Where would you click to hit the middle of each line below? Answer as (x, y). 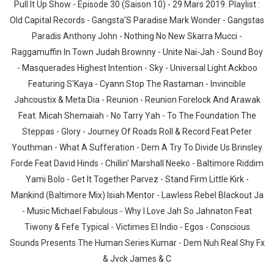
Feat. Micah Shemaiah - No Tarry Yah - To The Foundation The (137, 116)
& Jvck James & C (137, 259)
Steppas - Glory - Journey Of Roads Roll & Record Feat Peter (137, 131)
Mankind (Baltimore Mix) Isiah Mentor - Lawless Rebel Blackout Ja (137, 195)
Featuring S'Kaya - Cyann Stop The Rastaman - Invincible (137, 84)
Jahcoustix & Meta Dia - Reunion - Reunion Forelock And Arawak (137, 100)
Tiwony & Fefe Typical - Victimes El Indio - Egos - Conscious (137, 227)
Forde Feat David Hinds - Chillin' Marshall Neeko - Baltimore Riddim (137, 163)
